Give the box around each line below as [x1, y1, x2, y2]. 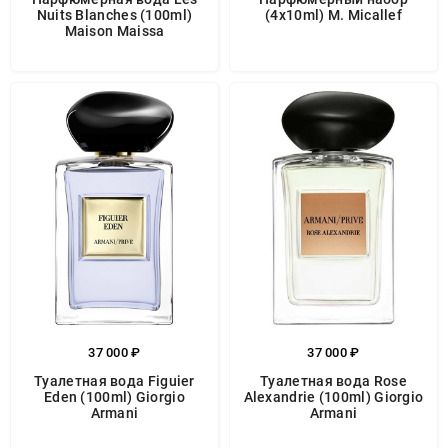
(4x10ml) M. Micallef [265, 7, 402, 23]
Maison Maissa [64, 23, 165, 39]
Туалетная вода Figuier [34, 373, 195, 389]
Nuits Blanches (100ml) [36, 7, 193, 23]
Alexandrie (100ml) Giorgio [243, 389, 424, 405]
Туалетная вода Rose [260, 373, 407, 389]
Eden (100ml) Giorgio [43, 389, 185, 405]
